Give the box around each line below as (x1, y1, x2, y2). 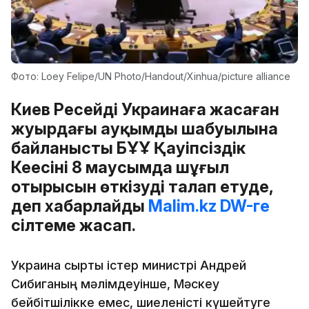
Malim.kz (148, 195, 217, 216)
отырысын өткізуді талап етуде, (11, 176, 273, 197)
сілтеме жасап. (11, 215, 139, 235)
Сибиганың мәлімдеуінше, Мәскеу (11, 276, 219, 291)
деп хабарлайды (11, 195, 148, 216)
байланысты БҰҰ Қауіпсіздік (11, 137, 246, 158)
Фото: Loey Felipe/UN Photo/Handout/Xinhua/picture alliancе (11, 70, 290, 82)
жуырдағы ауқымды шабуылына (11, 118, 278, 139)
